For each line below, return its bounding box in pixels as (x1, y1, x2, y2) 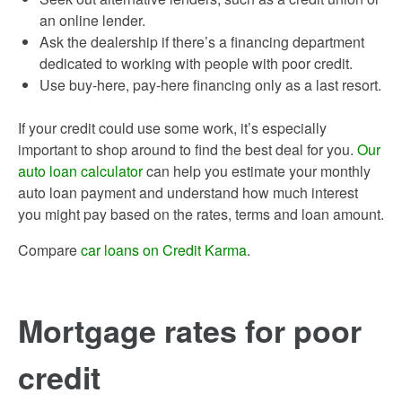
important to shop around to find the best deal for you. (18, 139, 357, 160)
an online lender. (39, 10, 145, 31)
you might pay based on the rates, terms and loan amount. (18, 204, 384, 224)
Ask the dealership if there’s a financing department (39, 31, 364, 52)
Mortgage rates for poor (18, 309, 362, 352)
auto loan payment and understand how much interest (18, 182, 358, 203)
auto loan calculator (18, 161, 143, 181)
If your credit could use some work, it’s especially (18, 118, 327, 138)
